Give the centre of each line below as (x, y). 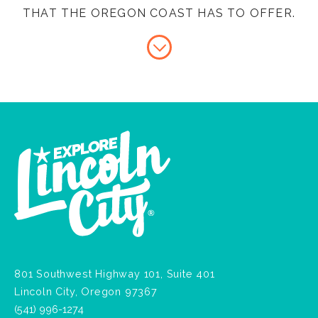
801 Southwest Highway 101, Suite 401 (115, 273)
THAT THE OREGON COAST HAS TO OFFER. (159, 13)
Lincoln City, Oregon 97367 (86, 291)
